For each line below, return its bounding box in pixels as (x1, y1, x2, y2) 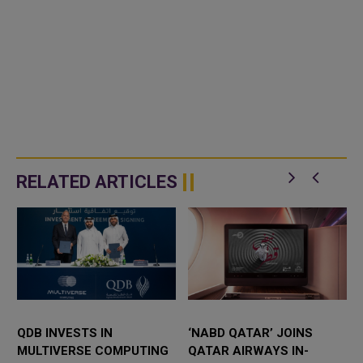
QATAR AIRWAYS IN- (188, 344, 309, 359)
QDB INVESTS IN (16, 326, 113, 341)
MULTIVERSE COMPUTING (16, 344, 169, 359)
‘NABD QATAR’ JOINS (188, 326, 313, 341)
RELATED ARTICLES (16, 171, 177, 192)
